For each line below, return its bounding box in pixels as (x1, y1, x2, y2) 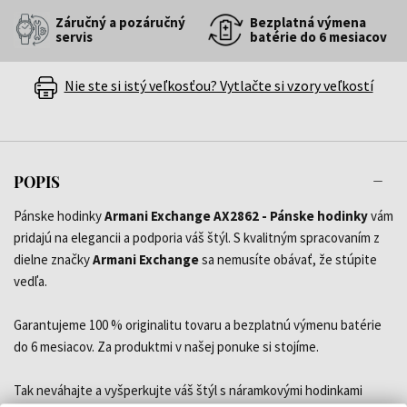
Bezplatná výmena (250, 13, 366, 31)
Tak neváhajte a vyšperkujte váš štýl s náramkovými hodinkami (14, 381, 362, 399)
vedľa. (14, 272, 47, 290)
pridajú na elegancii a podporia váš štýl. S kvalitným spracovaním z (14, 228, 380, 246)
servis (55, 27, 93, 45)
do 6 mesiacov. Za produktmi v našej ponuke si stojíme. (14, 337, 319, 355)
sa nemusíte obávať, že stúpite (199, 250, 377, 268)
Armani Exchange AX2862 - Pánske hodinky (104, 206, 368, 224)
